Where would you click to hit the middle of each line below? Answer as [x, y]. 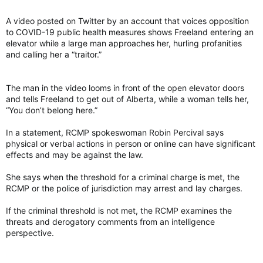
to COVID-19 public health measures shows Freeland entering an [130, 32]
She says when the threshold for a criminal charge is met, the [123, 177]
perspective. [30, 232]
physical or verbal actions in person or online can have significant [131, 143]
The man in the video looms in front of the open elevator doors [125, 87]
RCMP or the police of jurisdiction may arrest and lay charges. [124, 188]
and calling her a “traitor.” [54, 54]
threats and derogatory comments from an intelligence [110, 221]
